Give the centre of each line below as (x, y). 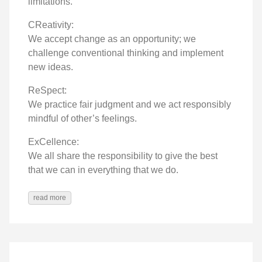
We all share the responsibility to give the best (123, 156)
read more (50, 197)
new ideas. (51, 67)
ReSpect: (47, 90)
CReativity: (51, 25)
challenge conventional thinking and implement (126, 53)
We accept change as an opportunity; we (112, 39)
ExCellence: (54, 142)
